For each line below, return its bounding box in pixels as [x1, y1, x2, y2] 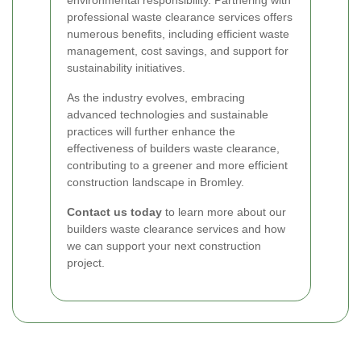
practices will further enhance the [67, 124, 235, 138]
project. [67, 255, 105, 269]
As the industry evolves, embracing [67, 90, 245, 104]
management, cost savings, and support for [67, 44, 288, 57]
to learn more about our [162, 205, 286, 218]
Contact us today [67, 205, 162, 218]
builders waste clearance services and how [67, 222, 285, 235]
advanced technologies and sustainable [67, 107, 268, 121]
